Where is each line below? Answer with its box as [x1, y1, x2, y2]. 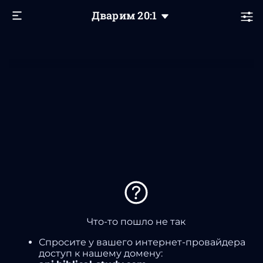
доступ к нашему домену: [39, 247, 163, 259]
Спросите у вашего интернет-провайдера [39, 236, 245, 248]
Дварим [91, 8, 138, 22]
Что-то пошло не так [87, 215, 186, 227]
